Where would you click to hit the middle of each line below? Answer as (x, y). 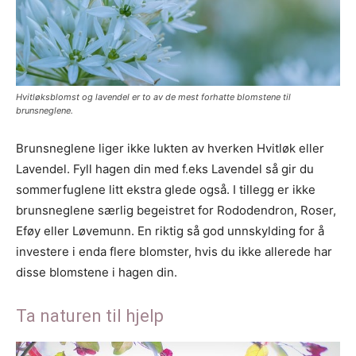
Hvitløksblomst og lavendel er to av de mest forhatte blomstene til (153, 97)
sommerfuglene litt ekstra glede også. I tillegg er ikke (166, 190)
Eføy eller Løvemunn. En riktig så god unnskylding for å (170, 231)
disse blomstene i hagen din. (97, 273)
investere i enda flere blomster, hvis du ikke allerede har (174, 252)
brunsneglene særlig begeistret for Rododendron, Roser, (176, 211)
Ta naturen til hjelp (90, 316)
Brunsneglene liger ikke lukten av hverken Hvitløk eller (170, 149)
